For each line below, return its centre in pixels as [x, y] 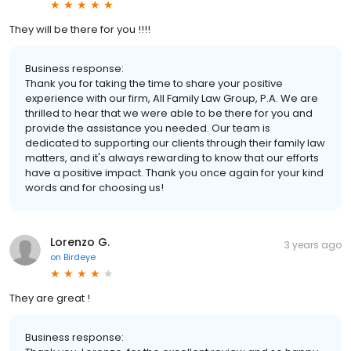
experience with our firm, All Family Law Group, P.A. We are [172, 98]
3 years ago [313, 244]
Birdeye [80, 257]
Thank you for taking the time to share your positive [154, 83]
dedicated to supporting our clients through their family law [175, 143]
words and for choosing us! [94, 187]
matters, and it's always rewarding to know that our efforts [172, 157]
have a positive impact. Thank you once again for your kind [174, 172]
